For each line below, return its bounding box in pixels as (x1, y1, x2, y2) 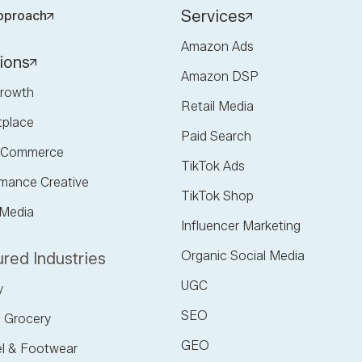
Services (181, 6, 246, 27)
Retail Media (181, 99, 254, 115)
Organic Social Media (181, 248, 305, 264)
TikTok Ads (181, 158, 245, 175)
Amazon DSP (181, 69, 259, 85)
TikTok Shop (181, 188, 254, 204)
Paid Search (181, 128, 251, 145)
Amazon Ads (181, 39, 254, 55)
